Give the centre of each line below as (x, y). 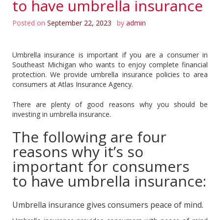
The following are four (89, 137)
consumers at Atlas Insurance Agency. (74, 84)
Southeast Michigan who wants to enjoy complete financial (110, 64)
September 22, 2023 (79, 23)
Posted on (30, 23)
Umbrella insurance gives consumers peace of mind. (108, 205)
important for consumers (101, 166)
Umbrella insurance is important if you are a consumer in (110, 55)
